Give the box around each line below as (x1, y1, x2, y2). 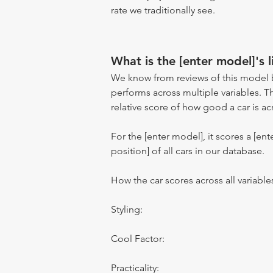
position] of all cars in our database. (111, 145, 264, 157)
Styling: (111, 204, 143, 215)
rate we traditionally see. (111, 4, 215, 16)
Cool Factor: (111, 233, 165, 244)
